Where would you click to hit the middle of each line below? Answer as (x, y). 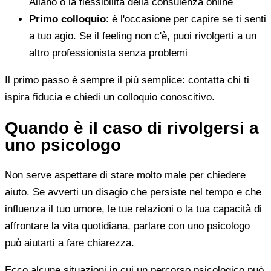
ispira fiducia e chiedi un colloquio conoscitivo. (110, 97)
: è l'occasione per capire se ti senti (186, 19)
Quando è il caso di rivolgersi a (132, 128)
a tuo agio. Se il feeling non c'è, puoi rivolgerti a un (143, 36)
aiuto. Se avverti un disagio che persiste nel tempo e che (133, 192)
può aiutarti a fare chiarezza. (70, 243)
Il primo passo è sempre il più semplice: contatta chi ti (127, 80)
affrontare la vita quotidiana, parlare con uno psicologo (127, 226)
